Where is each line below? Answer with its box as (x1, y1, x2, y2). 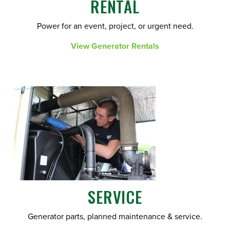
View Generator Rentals (71, 41, 159, 52)
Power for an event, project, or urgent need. (36, 21, 194, 32)
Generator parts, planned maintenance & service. (28, 211, 202, 222)
